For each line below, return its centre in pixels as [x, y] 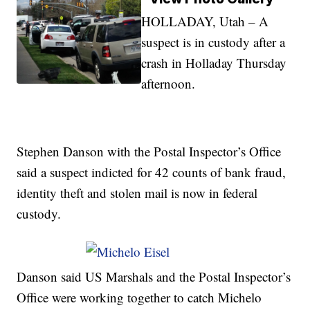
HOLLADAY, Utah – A [205, 21]
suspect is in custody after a [213, 42]
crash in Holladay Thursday [214, 63]
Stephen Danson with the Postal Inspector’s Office [149, 152]
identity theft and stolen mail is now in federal [137, 193]
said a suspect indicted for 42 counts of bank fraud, [152, 172]
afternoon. [168, 84]
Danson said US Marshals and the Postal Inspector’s [154, 277]
